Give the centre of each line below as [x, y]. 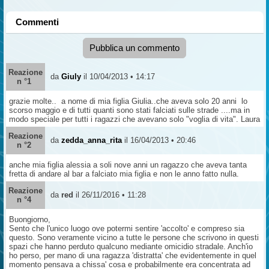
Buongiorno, [29, 219]
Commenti [37, 22]
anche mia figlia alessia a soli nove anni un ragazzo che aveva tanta [128, 165]
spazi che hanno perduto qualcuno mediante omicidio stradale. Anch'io [131, 246]
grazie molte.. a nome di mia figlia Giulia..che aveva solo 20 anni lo [128, 101]
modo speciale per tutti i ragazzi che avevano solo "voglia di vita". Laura [134, 119]
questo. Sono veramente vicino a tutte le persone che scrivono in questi [134, 237]
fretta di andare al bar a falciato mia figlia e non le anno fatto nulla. [124, 174]
